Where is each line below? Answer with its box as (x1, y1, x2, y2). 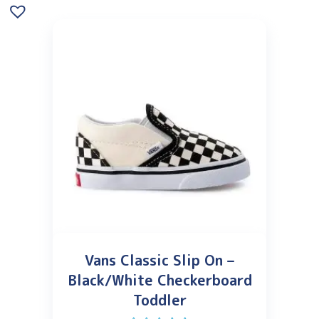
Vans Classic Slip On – (85, 250, 234, 271)
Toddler (132, 290, 187, 310)
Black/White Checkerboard (67, 270, 252, 291)
